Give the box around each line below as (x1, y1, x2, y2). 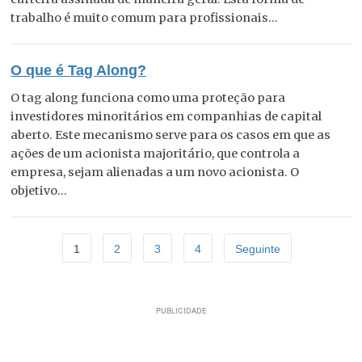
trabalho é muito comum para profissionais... (11, 10, 278, 25)
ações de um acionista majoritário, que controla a (11, 145, 300, 161)
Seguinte (235, 242, 280, 255)
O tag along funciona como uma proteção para (11, 90, 285, 105)
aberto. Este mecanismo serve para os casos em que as (11, 127, 330, 142)
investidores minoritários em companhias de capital (11, 108, 322, 124)
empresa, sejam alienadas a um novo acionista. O (11, 164, 299, 179)
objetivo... (11, 183, 67, 198)
